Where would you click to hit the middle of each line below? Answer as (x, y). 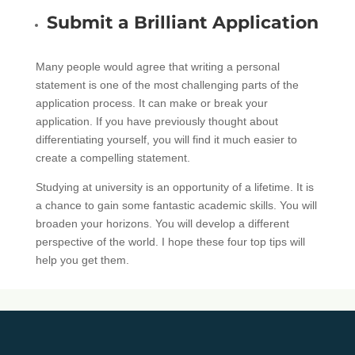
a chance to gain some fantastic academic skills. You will (176, 205)
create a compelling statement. (113, 157)
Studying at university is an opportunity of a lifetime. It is (174, 187)
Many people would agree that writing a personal (157, 66)
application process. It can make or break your (151, 103)
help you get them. (82, 260)
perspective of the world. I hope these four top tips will (170, 241)
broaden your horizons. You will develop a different (162, 223)
